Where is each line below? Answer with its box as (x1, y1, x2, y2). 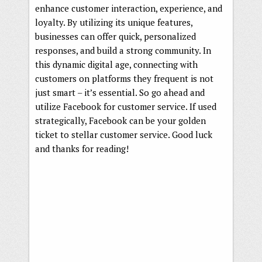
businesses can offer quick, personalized (35, 30, 196, 42)
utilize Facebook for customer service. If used (35, 100, 216, 112)
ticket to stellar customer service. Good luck (35, 128, 212, 140)
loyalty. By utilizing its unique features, (35, 16, 192, 28)
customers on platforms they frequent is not (35, 72, 213, 84)
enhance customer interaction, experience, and (35, 2, 222, 14)
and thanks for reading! (35, 142, 129, 154)
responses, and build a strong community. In (35, 44, 211, 56)
